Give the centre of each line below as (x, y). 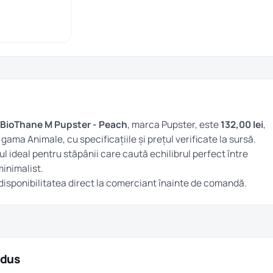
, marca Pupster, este (174, 124)
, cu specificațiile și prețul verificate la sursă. (159, 139)
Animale (45, 139)
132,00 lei (242, 124)
